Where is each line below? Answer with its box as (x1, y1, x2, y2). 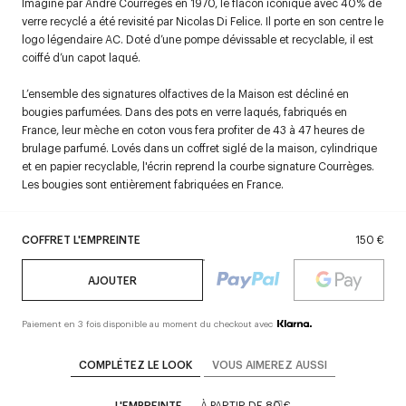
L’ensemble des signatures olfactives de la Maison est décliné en (22, 86, 349, 101)
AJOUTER (88, 273, 137, 287)
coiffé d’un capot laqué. (22, 50, 140, 64)
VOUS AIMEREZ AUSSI (212, 357, 327, 372)
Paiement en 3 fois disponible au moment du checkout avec (22, 317, 273, 329)
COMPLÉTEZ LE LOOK (79, 357, 192, 372)
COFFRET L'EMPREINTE (22, 232, 140, 246)
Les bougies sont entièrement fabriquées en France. (22, 177, 284, 191)
